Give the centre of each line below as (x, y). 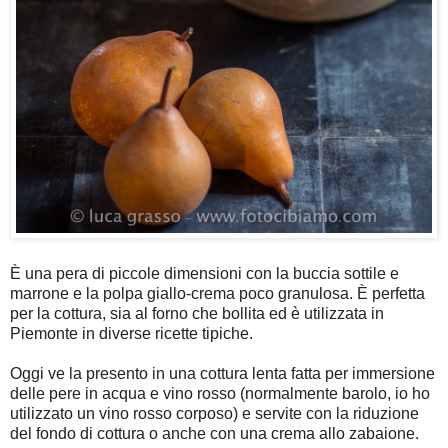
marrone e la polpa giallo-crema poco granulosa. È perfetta (217, 294)
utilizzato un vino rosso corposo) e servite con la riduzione (214, 414)
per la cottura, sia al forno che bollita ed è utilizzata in (197, 314)
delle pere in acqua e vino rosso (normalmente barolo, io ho (220, 394)
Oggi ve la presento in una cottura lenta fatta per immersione (222, 374)
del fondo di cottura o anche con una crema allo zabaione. (214, 434)
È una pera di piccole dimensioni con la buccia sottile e (204, 274)
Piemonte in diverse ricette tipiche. (131, 334)
